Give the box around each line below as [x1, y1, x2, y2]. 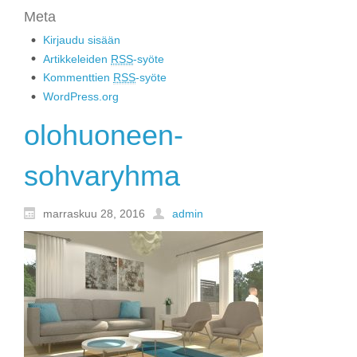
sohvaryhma [24, 159, 180, 192]
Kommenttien [43, 71, 113, 84]
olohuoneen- [24, 118, 183, 151]
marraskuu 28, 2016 [43, 206, 145, 220]
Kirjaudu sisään [43, 33, 120, 46]
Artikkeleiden [43, 52, 111, 65]
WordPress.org [43, 90, 119, 104]
